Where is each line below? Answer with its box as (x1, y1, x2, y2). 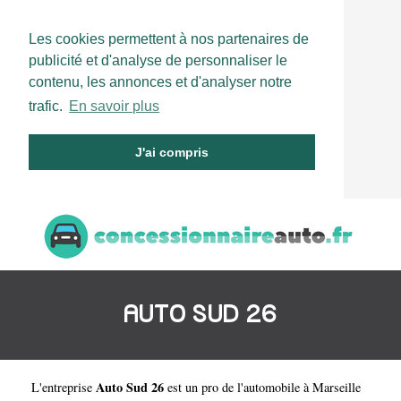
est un (164, 378, 201, 396)
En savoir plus (69, 98, 160, 115)
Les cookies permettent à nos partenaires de (29, 31, 309, 47)
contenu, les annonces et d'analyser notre (29, 74, 292, 90)
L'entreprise (31, 378, 96, 396)
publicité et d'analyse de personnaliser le (29, 53, 287, 68)
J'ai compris (135, 145, 209, 160)
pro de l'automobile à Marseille (201, 378, 361, 396)
